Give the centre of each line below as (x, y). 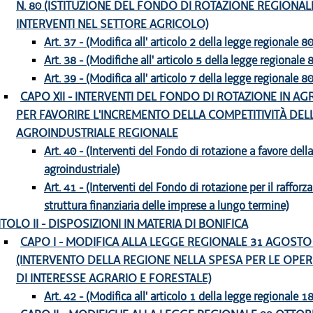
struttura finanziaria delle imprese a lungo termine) (167, 206)
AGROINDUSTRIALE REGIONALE (97, 133)
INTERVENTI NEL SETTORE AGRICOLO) (112, 24)
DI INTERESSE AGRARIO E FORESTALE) (114, 278)
